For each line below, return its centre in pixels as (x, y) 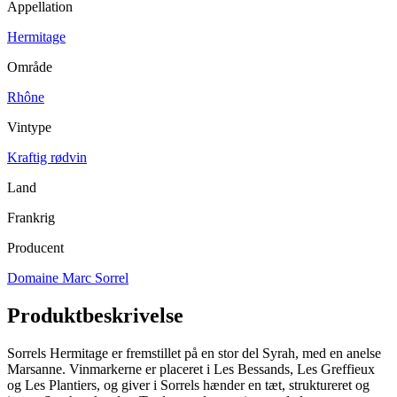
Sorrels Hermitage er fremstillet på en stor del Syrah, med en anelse (194, 353)
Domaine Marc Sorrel (68, 277)
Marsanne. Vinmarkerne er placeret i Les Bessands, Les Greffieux (191, 369)
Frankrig (31, 217)
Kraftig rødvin (47, 157)
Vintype (29, 127)
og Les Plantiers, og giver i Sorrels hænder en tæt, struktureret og (188, 385)
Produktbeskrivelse (95, 315)
